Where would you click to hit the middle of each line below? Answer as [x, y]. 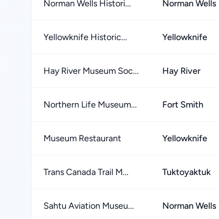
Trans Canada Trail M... [86, 172]
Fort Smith [183, 105]
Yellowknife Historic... [85, 37]
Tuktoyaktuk [186, 172]
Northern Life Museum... [90, 105]
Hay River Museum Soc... [91, 71]
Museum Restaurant [82, 138]
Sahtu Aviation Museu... [89, 206]
